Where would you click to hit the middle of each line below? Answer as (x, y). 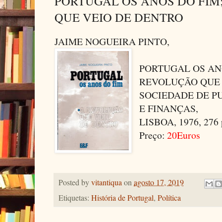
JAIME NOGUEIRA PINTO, (112, 41)
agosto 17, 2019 (159, 183)
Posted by (75, 183)
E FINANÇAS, (169, 108)
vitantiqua (107, 183)
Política (169, 197)
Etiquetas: (75, 197)
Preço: (152, 135)
